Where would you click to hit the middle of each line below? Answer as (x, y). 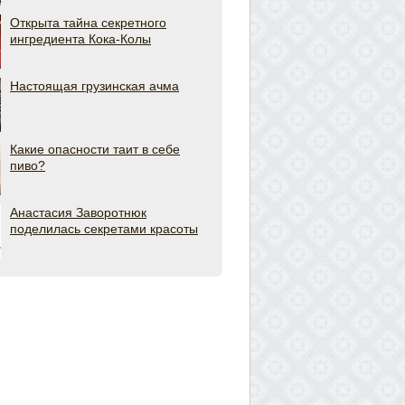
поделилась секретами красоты (104, 229)
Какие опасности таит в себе (95, 149)
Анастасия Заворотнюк (78, 212)
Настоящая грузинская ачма (94, 86)
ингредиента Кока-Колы (80, 39)
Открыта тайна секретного (88, 23)
